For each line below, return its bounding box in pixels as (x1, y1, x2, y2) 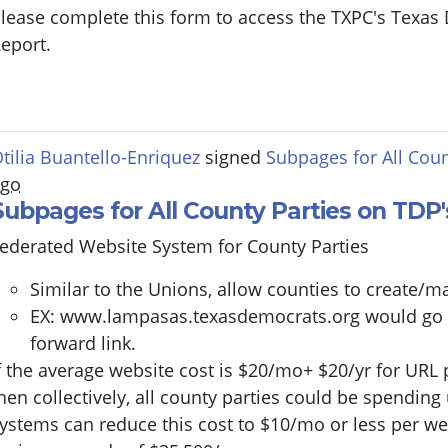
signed (200, 145, 266, 170)
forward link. (30, 331, 136, 356)
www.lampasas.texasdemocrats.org (60, 304, 360, 329)
